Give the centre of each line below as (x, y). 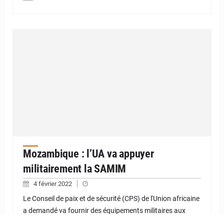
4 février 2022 (53, 184)
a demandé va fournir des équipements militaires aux (104, 211)
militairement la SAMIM (75, 169)
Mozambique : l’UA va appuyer (88, 154)
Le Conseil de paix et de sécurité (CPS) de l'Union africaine (111, 199)
